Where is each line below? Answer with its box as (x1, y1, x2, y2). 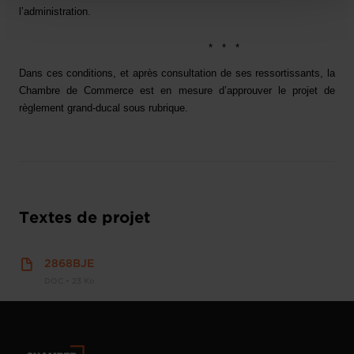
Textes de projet (19, 211, 150, 225)
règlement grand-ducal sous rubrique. (19, 102, 188, 114)
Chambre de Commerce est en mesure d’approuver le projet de (19, 85, 335, 96)
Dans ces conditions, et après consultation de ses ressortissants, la (19, 67, 335, 79)
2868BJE (44, 259, 94, 269)
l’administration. (19, 6, 91, 17)
